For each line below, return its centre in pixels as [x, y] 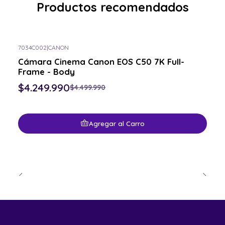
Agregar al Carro [117, 124]
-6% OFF [33, 55]
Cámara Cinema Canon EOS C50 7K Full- [101, 61]
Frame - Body [46, 71]
